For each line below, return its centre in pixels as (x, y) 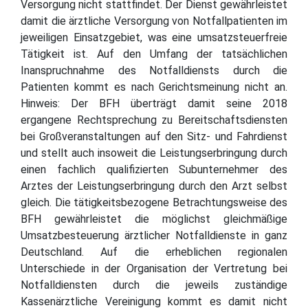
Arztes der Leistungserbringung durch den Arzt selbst (154, 186)
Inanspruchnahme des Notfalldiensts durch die (154, 70)
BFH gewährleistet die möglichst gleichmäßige (154, 219)
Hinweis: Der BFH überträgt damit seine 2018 (154, 103)
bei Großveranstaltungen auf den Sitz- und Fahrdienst (154, 136)
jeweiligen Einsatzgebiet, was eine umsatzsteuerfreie (154, 37)
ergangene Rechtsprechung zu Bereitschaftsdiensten (154, 120)
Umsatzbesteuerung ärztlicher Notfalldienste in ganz (154, 235)
